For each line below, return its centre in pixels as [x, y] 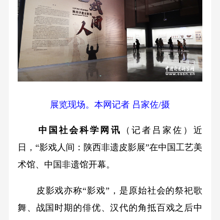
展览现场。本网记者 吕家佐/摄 [110, 104]
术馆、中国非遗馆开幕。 [66, 165]
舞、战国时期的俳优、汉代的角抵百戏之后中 [110, 208]
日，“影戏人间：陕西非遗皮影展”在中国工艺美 [110, 148]
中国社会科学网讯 [80, 130]
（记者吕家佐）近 [162, 130]
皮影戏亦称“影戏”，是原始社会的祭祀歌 [110, 191]
